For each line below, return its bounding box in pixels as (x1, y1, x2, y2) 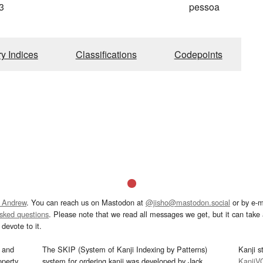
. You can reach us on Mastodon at (26, 196, 146, 208)
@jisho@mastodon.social (146, 196, 230, 208)
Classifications (75, 47, 137, 61)
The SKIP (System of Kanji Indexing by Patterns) (42, 243, 208, 255)
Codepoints (174, 47, 222, 61)
